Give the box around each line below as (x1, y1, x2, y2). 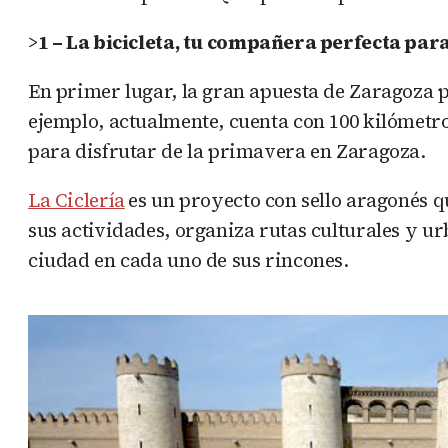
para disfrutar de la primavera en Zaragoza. (28, 137, 426, 164)
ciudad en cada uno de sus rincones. (28, 246, 349, 273)
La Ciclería (28, 186, 125, 213)
